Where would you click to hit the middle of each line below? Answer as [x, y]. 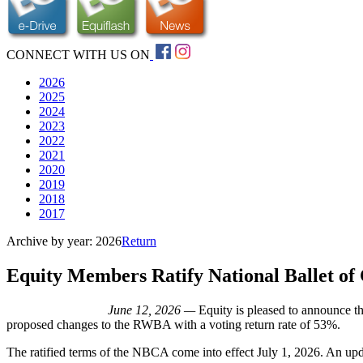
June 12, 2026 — [153, 310]
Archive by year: [51, 241]
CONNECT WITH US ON [78, 55]
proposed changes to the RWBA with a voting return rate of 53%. [173, 325]
